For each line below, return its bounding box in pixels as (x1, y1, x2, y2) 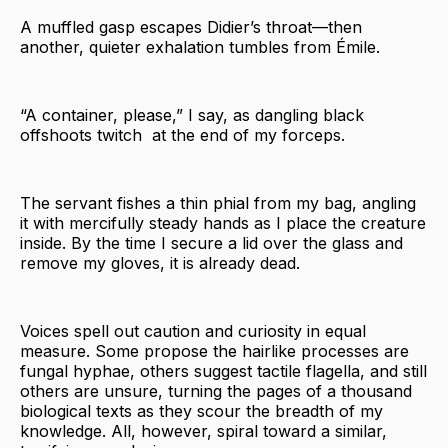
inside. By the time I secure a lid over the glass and (20, 232, 403, 253)
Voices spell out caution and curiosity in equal (20, 320, 366, 341)
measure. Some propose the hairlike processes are (20, 340, 409, 361)
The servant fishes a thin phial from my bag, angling (20, 192, 416, 213)
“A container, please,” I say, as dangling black (20, 104, 364, 125)
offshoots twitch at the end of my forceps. (20, 124, 345, 145)
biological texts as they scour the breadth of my (20, 400, 383, 421)
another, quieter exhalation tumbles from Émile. (20, 36, 380, 57)
